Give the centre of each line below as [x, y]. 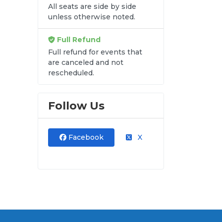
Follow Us [76, 105]
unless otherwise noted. [92, 17]
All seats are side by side [92, 6]
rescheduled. [71, 73]
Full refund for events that [95, 52]
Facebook [85, 137]
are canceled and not [86, 62]
